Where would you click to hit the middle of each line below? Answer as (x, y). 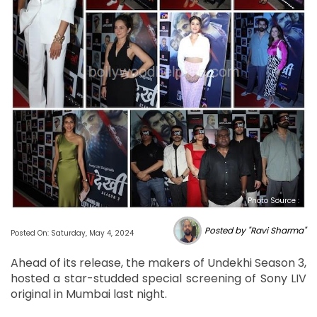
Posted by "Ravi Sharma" (255, 231)
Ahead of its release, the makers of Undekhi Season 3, (158, 263)
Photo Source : (273, 200)
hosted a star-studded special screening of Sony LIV (158, 278)
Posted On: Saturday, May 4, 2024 (72, 233)
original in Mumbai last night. (89, 294)
